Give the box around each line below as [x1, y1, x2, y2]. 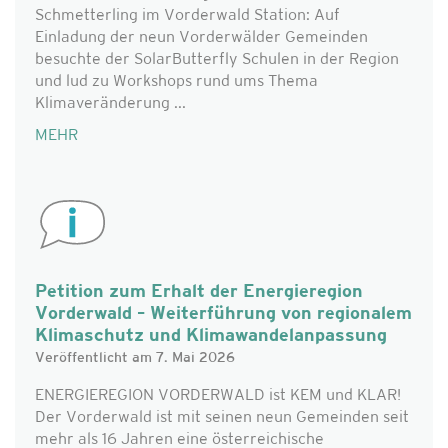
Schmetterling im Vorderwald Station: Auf [35, 8, 340, 24]
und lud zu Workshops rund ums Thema [35, 74, 318, 90]
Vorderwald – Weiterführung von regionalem [35, 305, 412, 324]
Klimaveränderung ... [35, 96, 186, 112]
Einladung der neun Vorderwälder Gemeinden [35, 30, 368, 46]
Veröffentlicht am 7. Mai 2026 [35, 351, 235, 366]
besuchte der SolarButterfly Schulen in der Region [35, 52, 399, 68]
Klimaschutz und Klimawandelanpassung [35, 327, 387, 346]
